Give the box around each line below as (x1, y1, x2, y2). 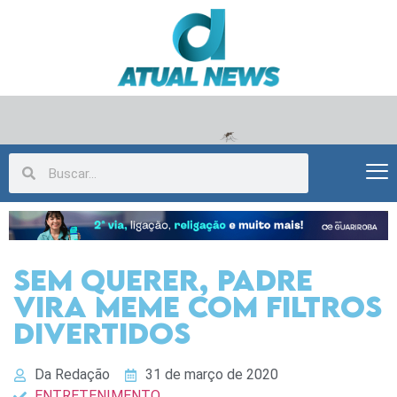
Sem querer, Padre (13, 262, 313, 298)
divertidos (13, 315, 191, 351)
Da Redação (34, 366, 110, 384)
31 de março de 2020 (144, 366, 278, 384)
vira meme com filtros (13, 289, 382, 324)
